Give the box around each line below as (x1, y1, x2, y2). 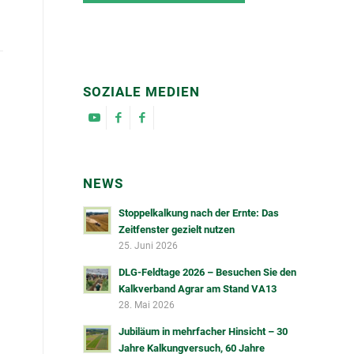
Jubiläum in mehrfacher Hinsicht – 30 (119, 325, 288, 337)
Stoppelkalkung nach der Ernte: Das (119, 206, 280, 219)
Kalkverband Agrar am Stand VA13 (119, 282, 277, 295)
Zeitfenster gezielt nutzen (119, 223, 235, 235)
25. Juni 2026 (119, 239, 179, 251)
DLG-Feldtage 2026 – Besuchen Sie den (119, 265, 297, 278)
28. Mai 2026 (119, 299, 175, 311)
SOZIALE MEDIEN (83, 84, 201, 100)
